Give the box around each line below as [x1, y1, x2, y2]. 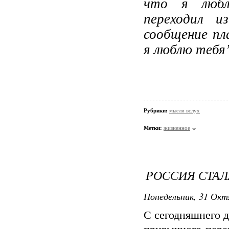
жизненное [164, 125, 190, 131]
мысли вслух [169, 107, 200, 113]
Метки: [144, 125, 162, 131]
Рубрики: [144, 107, 169, 113]
